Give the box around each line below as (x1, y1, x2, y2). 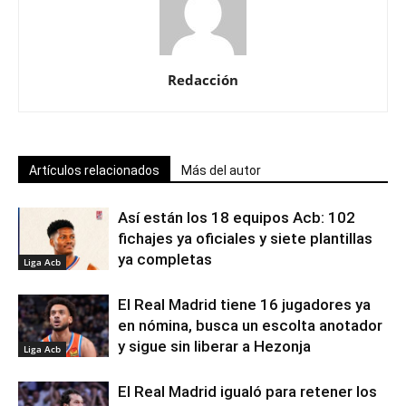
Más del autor (181, 162, 261, 178)
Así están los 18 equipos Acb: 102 (118, 208, 355, 227)
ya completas (118, 249, 212, 268)
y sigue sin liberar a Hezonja (118, 336, 311, 355)
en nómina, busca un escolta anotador (118, 315, 382, 334)
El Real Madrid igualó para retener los (118, 382, 377, 401)
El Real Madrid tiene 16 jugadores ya (118, 295, 371, 314)
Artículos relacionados (29, 162, 159, 178)
